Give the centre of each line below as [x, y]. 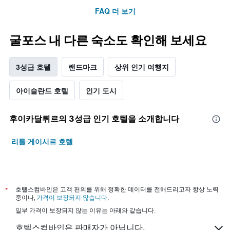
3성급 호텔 [33, 67]
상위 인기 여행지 [142, 67]
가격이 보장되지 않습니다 [72, 198]
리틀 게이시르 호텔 [42, 141]
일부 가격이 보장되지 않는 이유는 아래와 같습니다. [85, 210]
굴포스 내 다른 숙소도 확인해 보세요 [108, 41]
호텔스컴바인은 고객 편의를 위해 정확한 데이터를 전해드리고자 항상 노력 [117, 189]
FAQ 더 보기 [115, 11]
